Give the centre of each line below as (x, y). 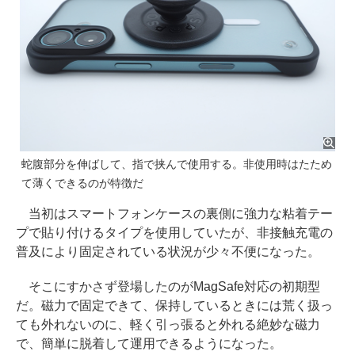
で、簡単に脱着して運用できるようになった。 (149, 344)
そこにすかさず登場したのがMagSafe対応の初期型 (168, 286)
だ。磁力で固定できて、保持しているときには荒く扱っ (174, 305)
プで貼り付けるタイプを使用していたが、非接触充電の (174, 233)
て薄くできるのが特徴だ (82, 183)
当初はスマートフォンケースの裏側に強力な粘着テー (174, 214)
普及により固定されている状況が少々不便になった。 (168, 252)
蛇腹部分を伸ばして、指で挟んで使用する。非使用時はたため (177, 164)
